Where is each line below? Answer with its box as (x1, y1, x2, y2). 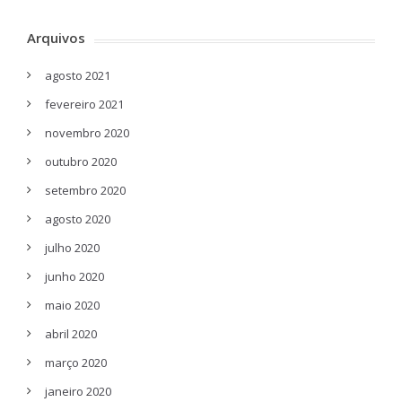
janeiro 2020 (45, 383, 111, 399)
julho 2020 (45, 240, 100, 256)
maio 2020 (45, 297, 100, 313)
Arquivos (27, 29, 85, 47)
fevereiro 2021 (45, 96, 124, 112)
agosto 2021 (45, 67, 110, 83)
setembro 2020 (45, 182, 126, 198)
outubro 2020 (45, 153, 117, 170)
